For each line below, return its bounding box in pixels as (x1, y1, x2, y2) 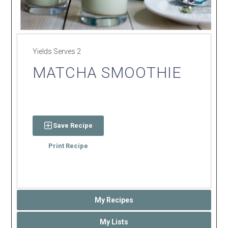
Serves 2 (53, 47, 81, 55)
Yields (33, 47, 54, 55)
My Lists (100, 217, 128, 226)
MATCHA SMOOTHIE (33, 63, 182, 81)
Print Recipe (48, 141, 89, 150)
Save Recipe (53, 121, 93, 129)
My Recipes (95, 195, 133, 204)
